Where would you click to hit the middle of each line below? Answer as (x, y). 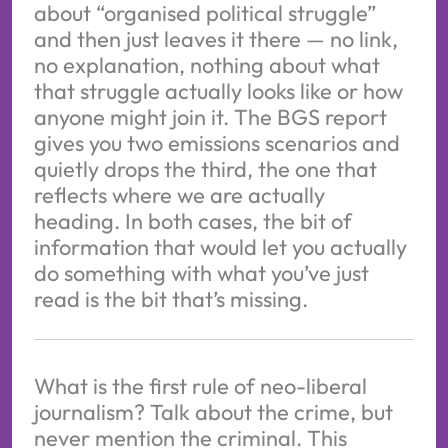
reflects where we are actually (179, 194)
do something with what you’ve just (201, 272)
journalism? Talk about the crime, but (213, 411)
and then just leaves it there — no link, (215, 38)
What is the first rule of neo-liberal (200, 385)
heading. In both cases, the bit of (192, 220)
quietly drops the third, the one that (205, 168)
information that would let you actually (220, 246)
